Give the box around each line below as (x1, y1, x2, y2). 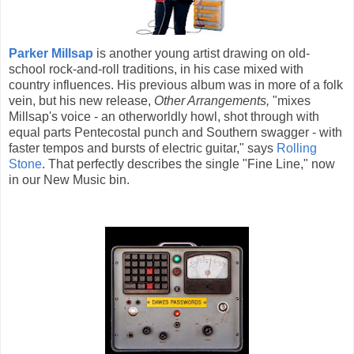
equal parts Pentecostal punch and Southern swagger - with (9, 125, 342, 139)
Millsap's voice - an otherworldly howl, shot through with (9, 109, 319, 123)
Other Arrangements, (154, 93, 273, 107)
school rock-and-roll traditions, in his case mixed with (9, 62, 303, 76)
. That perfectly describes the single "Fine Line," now (42, 156, 335, 171)
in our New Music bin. (9, 172, 130, 186)
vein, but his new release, (9, 93, 154, 107)
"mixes (273, 93, 311, 107)
